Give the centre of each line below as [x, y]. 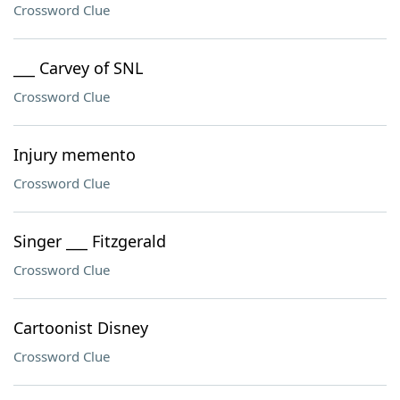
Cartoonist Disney [81, 328]
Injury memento [75, 154]
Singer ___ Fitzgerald [90, 241]
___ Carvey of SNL [78, 68]
